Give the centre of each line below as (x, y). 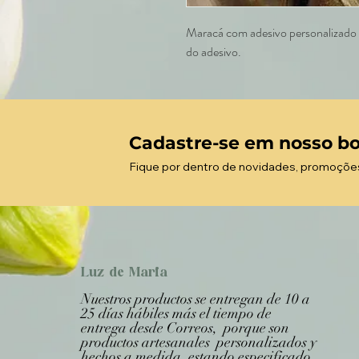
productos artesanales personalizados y (199, 342)
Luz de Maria (124, 273)
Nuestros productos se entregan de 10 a (196, 299)
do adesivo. (214, 52)
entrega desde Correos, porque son (185, 328)
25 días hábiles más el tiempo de (176, 313)
